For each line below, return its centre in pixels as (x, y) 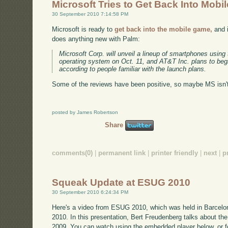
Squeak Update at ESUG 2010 (121, 183)
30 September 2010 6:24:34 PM (90, 192)
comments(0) (73, 153)
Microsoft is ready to (83, 29)
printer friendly (175, 153)
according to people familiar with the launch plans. (133, 69)
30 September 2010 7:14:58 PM (90, 14)
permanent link (122, 153)
